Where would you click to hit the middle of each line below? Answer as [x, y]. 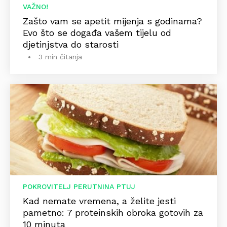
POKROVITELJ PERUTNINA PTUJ [79, 187]
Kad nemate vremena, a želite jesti [99, 201]
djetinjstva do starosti [71, 45]
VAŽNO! [35, 7]
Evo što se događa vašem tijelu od [97, 33]
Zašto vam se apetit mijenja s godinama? [112, 21]
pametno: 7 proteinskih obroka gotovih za [113, 213]
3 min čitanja [60, 57]
